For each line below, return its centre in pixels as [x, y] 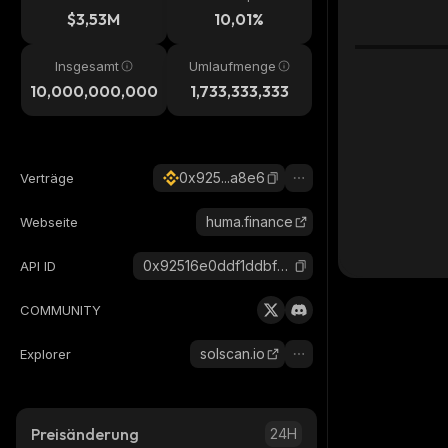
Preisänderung [85, 434]
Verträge [47, 178]
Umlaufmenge [232, 66]
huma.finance [249, 221]
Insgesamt [86, 66]
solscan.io [232, 353]
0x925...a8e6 [222, 177]
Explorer [45, 354]
